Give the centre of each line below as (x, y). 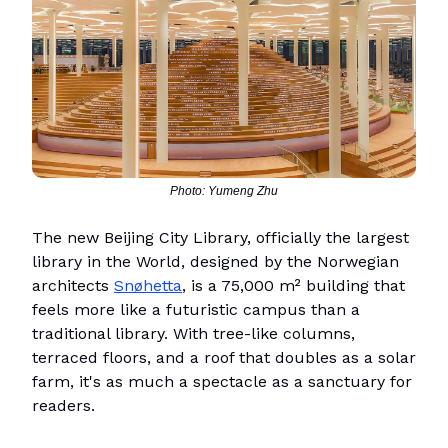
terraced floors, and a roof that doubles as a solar (224, 358)
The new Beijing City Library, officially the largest (220, 238)
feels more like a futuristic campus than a (196, 310)
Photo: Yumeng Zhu (224, 191)
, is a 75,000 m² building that (293, 286)
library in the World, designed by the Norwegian (215, 262)
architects (73, 286)
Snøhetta (148, 286)
